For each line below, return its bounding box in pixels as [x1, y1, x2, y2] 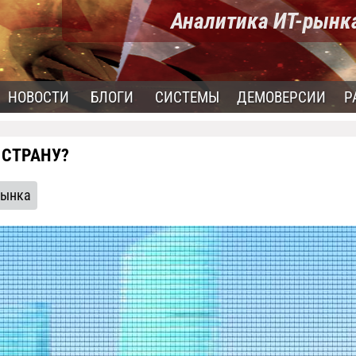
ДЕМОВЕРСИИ [237, 88, 326, 106]
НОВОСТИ [8, 88, 69, 106]
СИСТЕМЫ [155, 88, 219, 106]
